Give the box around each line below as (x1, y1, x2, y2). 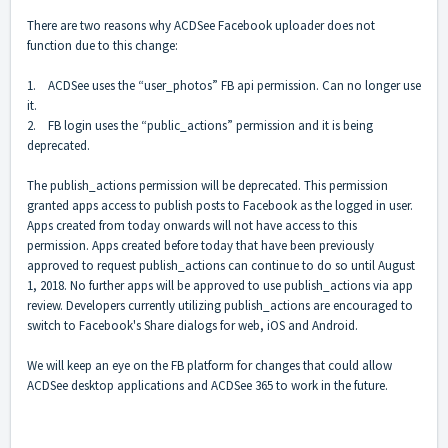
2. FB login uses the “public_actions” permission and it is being (27, 117, 373, 135)
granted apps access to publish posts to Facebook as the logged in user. (27, 197, 413, 215)
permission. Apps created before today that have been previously (27, 237, 374, 255)
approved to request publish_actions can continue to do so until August (27, 257, 415, 275)
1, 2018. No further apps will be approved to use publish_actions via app (27, 277, 413, 295)
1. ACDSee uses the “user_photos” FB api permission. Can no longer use (27, 77, 421, 95)
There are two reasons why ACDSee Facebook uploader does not (27, 17, 375, 35)
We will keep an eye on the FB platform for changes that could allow (27, 357, 392, 375)
